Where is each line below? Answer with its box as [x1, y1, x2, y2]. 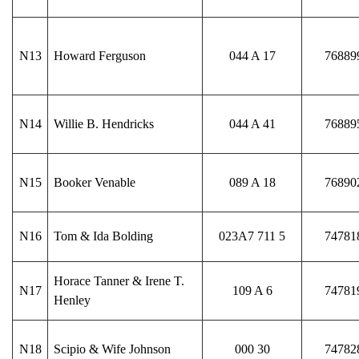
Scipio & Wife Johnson [54, 341, 171, 356]
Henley [54, 292, 91, 307]
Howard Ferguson [54, 48, 147, 63]
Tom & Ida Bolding [54, 228, 154, 243]
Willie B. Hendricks [54, 116, 155, 131]
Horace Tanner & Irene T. [54, 273, 185, 288]
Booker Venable [54, 175, 136, 189]
